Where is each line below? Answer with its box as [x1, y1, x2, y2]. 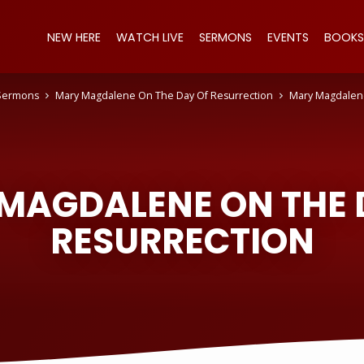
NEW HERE [47, 29, 101, 45]
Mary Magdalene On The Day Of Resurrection [54, 89, 273, 103]
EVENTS [267, 29, 309, 45]
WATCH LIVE [116, 29, 184, 45]
